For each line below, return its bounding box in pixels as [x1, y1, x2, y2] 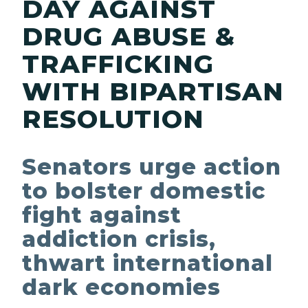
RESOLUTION [22, 103, 204, 135]
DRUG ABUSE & [22, 21, 235, 52]
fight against [22, 201, 181, 229]
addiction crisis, [22, 225, 216, 253]
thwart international [22, 250, 273, 277]
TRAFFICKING [22, 48, 214, 80]
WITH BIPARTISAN [22, 76, 284, 107]
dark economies [22, 274, 221, 301]
